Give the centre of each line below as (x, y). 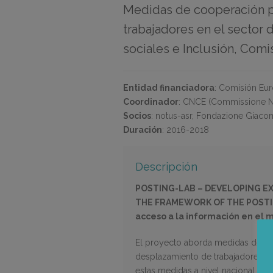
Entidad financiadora (169, 88)
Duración (143, 130)
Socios (137, 116)
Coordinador (151, 102)
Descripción (166, 167)
